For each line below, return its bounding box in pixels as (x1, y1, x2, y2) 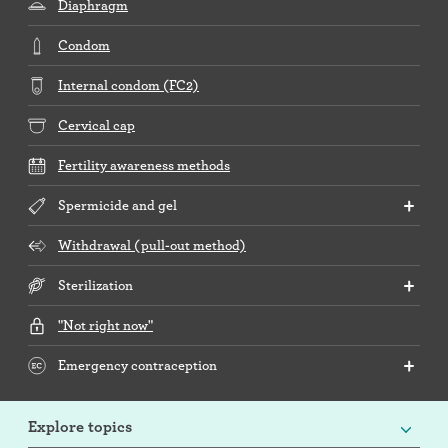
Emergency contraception (58, 357, 217, 374)
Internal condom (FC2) (58, 77, 199, 94)
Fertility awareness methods (58, 157, 230, 174)
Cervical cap (58, 117, 135, 134)
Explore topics (28, 417, 132, 437)
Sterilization (58, 277, 133, 294)
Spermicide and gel (58, 197, 177, 214)
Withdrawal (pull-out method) (58, 237, 246, 254)
